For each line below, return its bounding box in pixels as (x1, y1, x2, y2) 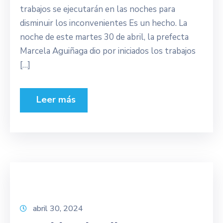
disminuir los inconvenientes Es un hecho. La (20, 17, 187, 29)
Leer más (31, 94, 76, 106)
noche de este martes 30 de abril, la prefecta (20, 31, 189, 43)
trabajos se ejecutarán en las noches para (20, 3, 175, 15)
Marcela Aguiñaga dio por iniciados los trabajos (20, 45, 196, 57)
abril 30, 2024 (33, 203, 83, 214)
